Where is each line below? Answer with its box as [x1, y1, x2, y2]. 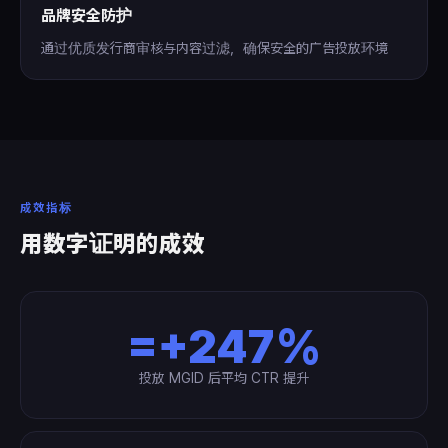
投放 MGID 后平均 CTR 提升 [139, 370, 309, 386]
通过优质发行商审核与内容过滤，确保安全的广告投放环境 [41, 40, 388, 56]
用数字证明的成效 [20, 229, 205, 258]
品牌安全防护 [41, 6, 132, 25]
